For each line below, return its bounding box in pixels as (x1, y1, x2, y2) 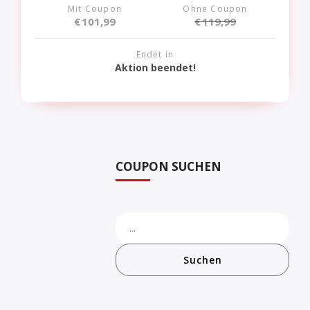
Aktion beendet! (114, 60, 196, 74)
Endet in (136, 48, 174, 60)
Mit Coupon (68, 2, 122, 15)
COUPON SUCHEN (116, 158, 221, 175)
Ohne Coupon (183, 2, 248, 15)
